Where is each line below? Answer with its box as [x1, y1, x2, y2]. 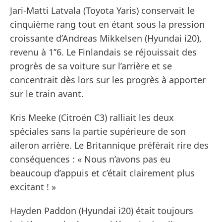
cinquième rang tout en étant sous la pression [10, 18, 205, 31]
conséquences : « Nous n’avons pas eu [10, 153, 170, 166]
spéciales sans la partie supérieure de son [10, 125, 186, 138]
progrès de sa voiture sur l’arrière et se [10, 60, 172, 72]
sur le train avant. [10, 88, 84, 100]
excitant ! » [10, 181, 56, 193]
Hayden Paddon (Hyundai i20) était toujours [10, 205, 193, 217]
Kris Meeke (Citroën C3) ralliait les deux [10, 111, 174, 124]
